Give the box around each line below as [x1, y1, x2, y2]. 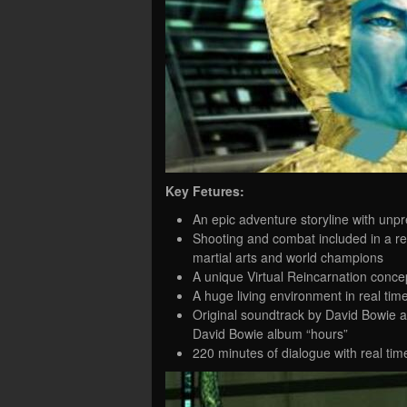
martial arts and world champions [193, 247, 383, 266]
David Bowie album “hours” [193, 323, 348, 342]
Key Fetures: [165, 181, 244, 200]
